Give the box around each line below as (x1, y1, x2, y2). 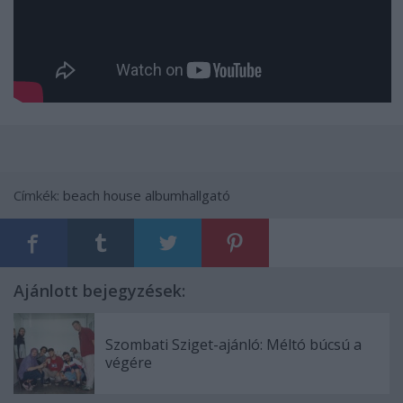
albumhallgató (145, 185, 230, 204)
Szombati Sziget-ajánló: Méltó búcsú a (105, 334, 362, 354)
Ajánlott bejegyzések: (13, 279, 185, 301)
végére (105, 352, 152, 372)
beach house (63, 185, 141, 204)
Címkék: (13, 185, 63, 204)
